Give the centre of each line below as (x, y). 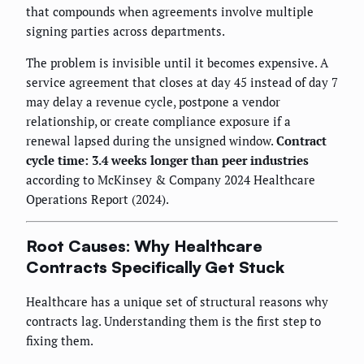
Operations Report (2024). (97, 199)
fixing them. (60, 340)
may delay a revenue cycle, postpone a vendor (153, 101)
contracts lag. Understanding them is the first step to (173, 321)
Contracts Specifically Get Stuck (155, 267)
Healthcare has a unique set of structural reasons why (177, 301)
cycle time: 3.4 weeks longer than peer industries (167, 160)
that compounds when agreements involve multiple (170, 11)
